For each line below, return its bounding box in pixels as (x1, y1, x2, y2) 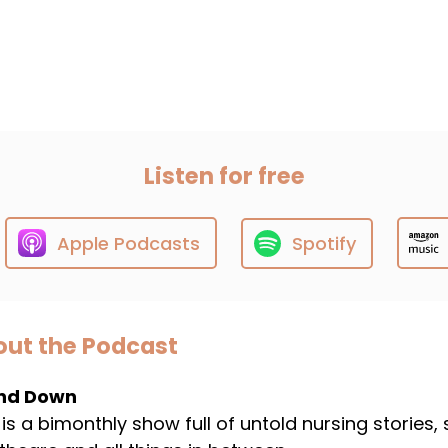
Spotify (292, 230, 356, 256)
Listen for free (143, 160, 305, 192)
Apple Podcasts (57, 230, 200, 256)
